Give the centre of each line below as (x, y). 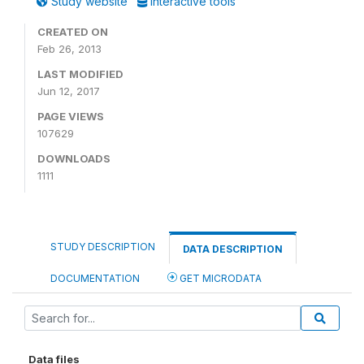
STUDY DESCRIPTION (103, 247)
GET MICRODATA (219, 278)
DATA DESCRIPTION (233, 249)
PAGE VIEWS (71, 116)
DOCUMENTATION (95, 278)
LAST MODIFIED (80, 74)
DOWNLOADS (74, 158)
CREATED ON (73, 32)
